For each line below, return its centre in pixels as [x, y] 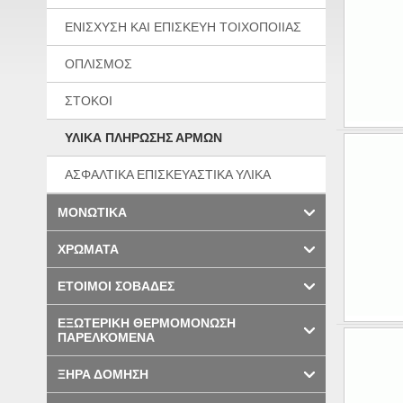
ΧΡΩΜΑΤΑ [88, 250]
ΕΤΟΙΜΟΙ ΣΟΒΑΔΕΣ [116, 287]
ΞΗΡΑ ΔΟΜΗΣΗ [103, 375]
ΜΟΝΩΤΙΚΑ [92, 213]
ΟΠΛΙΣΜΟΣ [99, 64]
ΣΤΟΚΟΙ [89, 101]
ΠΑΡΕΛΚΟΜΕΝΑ [106, 338]
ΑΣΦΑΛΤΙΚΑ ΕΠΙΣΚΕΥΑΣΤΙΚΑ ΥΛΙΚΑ [168, 175]
